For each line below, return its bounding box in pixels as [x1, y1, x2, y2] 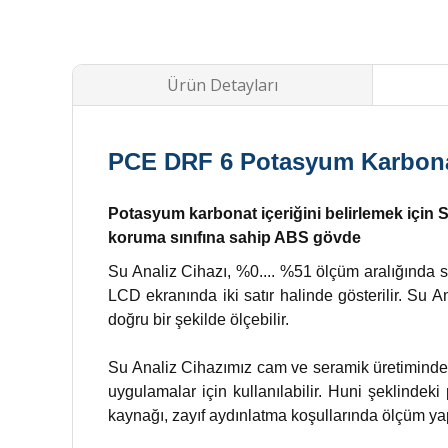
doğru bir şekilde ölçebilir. [108, 311, 289, 328]
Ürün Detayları [166, 74, 278, 96]
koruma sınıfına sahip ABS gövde [108, 229, 361, 246]
